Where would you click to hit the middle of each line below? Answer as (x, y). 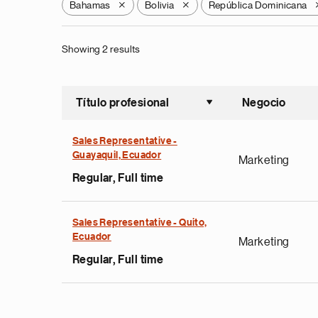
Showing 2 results (101, 49)
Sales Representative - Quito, (140, 223)
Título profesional (123, 103)
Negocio (264, 103)
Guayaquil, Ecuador (117, 155)
